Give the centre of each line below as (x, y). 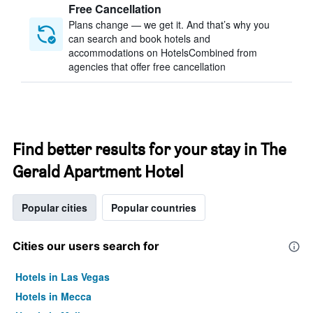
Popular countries (154, 208)
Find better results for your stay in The (150, 149)
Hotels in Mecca (53, 296)
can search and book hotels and (139, 38)
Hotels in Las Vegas (63, 277)
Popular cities (54, 208)
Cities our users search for (86, 246)
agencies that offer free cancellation (147, 66)
